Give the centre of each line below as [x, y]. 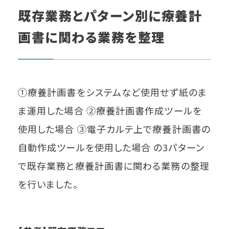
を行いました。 [48, 184]
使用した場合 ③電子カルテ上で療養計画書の [114, 129]
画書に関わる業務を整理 [91, 37]
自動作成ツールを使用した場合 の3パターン [111, 147]
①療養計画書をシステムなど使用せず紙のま [112, 92]
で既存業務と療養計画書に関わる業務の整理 [114, 166]
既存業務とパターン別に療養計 [110, 16]
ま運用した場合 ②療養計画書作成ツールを [110, 111]
